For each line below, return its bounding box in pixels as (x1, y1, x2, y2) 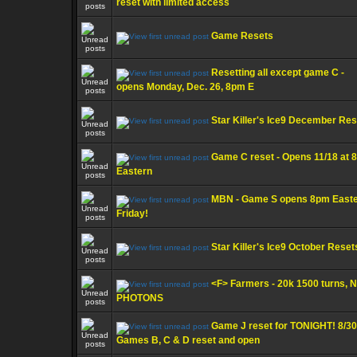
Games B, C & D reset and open (116, 335, 260, 346)
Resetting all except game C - (211, 67, 344, 78)
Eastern (116, 166, 152, 177)
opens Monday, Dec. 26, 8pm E (116, 81, 254, 92)
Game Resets (211, 30, 273, 41)
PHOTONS (116, 292, 163, 304)
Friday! (116, 208, 148, 219)
